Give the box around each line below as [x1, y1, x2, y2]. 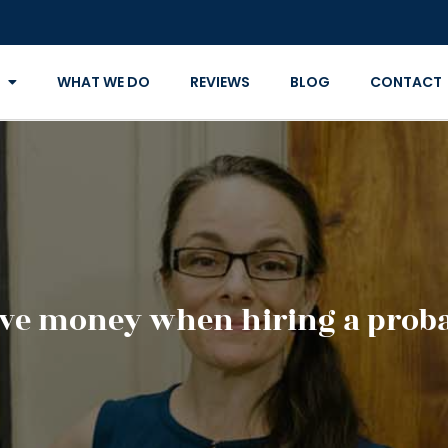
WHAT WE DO [56, 72, 150, 92]
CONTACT [369, 72, 442, 92]
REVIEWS [189, 72, 250, 92]
